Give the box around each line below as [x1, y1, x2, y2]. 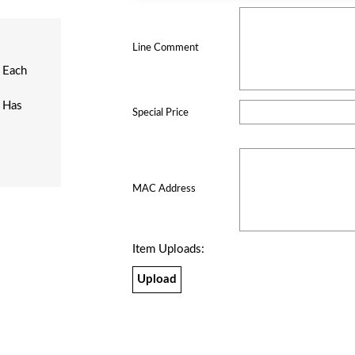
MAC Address [132, 184, 196, 193]
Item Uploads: [132, 243, 204, 255]
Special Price [132, 107, 189, 117]
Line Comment [132, 43, 199, 52]
